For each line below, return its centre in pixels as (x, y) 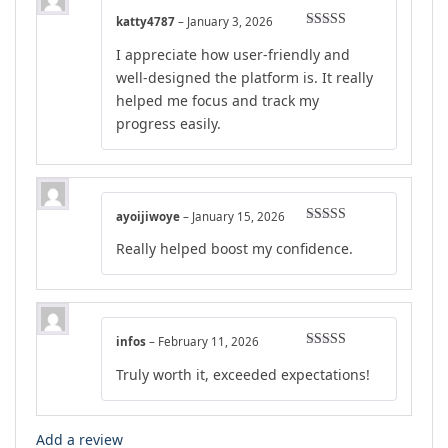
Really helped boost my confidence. (234, 249)
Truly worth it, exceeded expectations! (243, 375)
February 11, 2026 (208, 342)
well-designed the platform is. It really (244, 77)
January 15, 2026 (238, 216)
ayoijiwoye (149, 216)
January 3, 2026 (230, 22)
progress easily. (168, 123)
